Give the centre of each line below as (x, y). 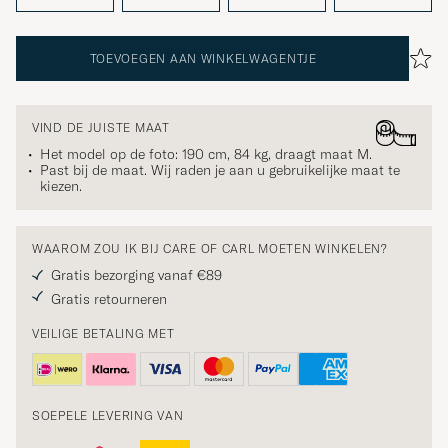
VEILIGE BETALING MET (103, 334)
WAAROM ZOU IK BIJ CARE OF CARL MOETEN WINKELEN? (210, 249)
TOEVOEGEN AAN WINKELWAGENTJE (203, 59)
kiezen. (61, 186)
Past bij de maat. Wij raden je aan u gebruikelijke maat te (220, 170)
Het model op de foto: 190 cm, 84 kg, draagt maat (198, 154)
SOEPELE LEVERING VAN (108, 416)
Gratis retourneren (109, 299)
